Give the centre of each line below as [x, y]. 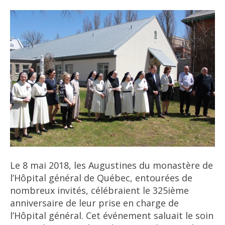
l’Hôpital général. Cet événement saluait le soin [112, 215]
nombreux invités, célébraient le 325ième [99, 190]
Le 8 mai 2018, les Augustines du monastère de [111, 165]
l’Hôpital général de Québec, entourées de [101, 178]
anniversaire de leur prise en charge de [94, 203]
